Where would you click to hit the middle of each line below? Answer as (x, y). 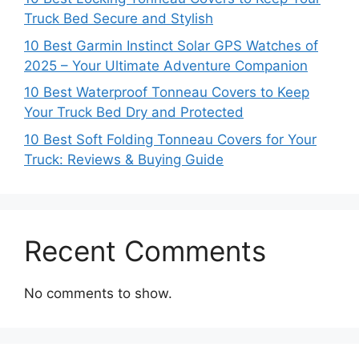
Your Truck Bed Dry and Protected (134, 112)
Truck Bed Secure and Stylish (119, 18)
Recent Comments (145, 250)
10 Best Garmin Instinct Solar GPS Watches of (171, 45)
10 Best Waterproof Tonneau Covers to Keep (167, 92)
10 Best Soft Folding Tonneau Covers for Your (170, 139)
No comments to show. (98, 293)
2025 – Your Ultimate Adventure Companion (166, 65)
